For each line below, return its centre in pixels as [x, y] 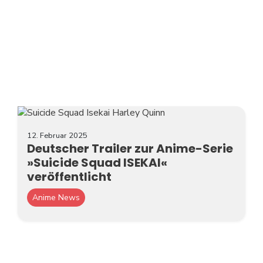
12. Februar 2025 [57, 136]
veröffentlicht [69, 177]
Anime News [56, 198]
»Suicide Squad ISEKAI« [97, 163]
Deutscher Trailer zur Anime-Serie [130, 149]
